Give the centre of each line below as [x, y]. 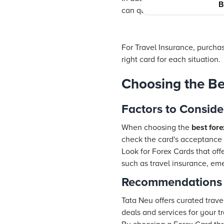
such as [136, 163]
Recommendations [172, 182]
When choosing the [156, 127]
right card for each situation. [171, 59]
